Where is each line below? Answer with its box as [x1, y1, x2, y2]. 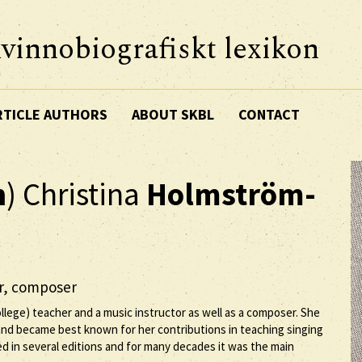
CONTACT [238, 104, 300, 124]
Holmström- [146, 175, 316, 214]
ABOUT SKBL [132, 104, 214, 124]
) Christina [6, 175, 146, 214]
